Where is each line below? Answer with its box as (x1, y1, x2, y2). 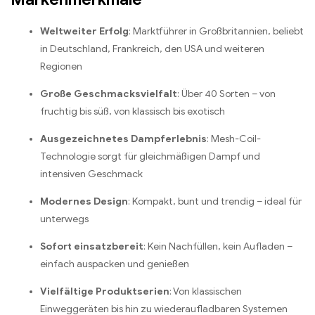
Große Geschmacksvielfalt (40, 87, 177, 100)
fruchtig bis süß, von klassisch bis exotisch (40, 105, 225, 117)
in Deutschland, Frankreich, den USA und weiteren (40, 42, 264, 55)
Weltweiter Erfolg (40, 25, 129, 37)
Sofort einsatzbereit (40, 240, 143, 252)
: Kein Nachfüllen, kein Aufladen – (143, 240, 292, 252)
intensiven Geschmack (40, 167, 143, 180)
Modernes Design (40, 195, 128, 207)
